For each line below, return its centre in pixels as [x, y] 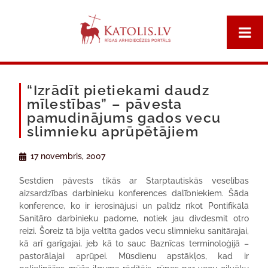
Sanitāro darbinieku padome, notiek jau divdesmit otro [134, 218]
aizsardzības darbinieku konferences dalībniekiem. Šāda [134, 193]
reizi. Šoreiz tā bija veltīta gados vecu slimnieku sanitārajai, [134, 231]
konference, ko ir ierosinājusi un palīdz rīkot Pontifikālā [134, 206]
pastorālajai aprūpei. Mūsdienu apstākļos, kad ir [134, 256]
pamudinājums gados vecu [124, 118]
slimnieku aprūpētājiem [113, 131]
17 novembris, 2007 [68, 156]
